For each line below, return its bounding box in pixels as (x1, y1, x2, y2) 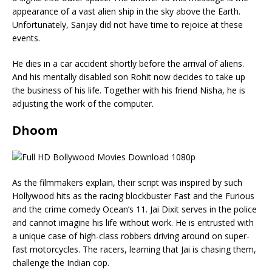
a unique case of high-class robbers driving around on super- (12, 229, 250, 242)
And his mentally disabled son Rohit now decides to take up (12, 70, 245, 83)
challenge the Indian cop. (12, 256, 109, 268)
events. (12, 32, 40, 44)
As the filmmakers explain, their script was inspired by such (12, 176, 242, 188)
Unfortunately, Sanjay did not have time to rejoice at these (12, 18, 243, 30)
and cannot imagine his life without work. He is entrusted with (12, 216, 254, 228)
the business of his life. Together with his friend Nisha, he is (12, 84, 245, 96)
